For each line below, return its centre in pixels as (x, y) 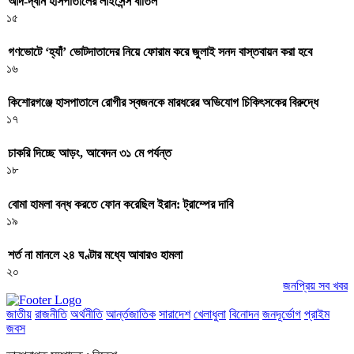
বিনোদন (244, 314)
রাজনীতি (51, 314)
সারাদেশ (175, 314)
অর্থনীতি (87, 314)
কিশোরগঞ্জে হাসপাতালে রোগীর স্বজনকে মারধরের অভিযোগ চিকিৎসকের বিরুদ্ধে (163, 103)
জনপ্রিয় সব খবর (315, 285)
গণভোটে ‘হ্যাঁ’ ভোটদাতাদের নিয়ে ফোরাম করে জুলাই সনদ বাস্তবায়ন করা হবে (160, 51)
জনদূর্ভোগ (282, 314)
